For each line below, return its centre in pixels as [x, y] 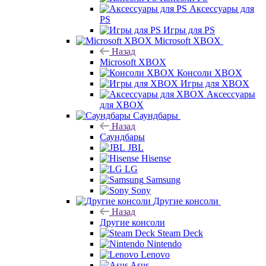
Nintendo [164, 243]
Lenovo [155, 254]
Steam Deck [180, 233]
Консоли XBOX [210, 72]
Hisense [156, 158]
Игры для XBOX [215, 83]
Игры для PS [189, 30]
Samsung [163, 179]
